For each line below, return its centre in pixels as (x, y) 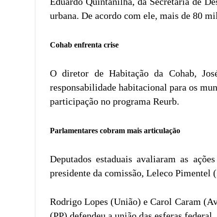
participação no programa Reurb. (115, 101)
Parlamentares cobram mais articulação (115, 130)
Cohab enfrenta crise (84, 45)
